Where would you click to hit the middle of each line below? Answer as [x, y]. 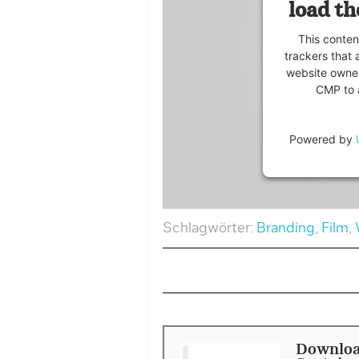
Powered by [322, 139]
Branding [285, 228]
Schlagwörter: [209, 228]
